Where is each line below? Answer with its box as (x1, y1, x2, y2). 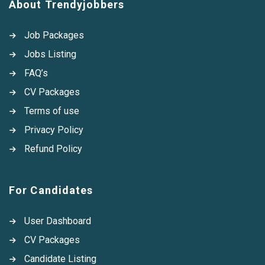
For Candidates (9, 184, 93, 196)
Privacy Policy (24, 124, 83, 135)
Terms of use (24, 105, 79, 117)
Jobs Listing (24, 49, 76, 60)
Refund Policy (24, 143, 82, 154)
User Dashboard (24, 215, 91, 227)
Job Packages (24, 30, 84, 41)
